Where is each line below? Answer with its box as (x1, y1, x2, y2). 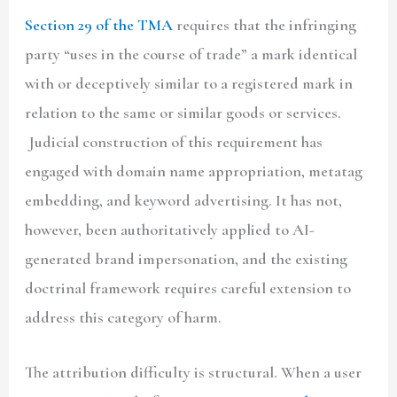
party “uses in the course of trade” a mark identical (25, 43, 358, 64)
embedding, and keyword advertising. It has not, (25, 190, 343, 210)
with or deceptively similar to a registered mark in (25, 73, 354, 93)
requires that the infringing (173, 14, 357, 35)
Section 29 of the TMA (25, 14, 174, 35)
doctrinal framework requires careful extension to (25, 277, 352, 298)
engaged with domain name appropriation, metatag (25, 160, 363, 181)
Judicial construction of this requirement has (25, 131, 323, 152)
